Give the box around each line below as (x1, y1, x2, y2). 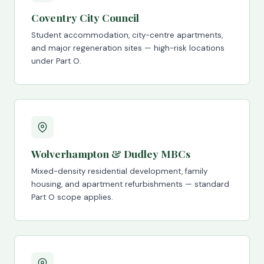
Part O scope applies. (31, 192, 113, 202)
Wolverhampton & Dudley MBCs (31, 147, 190, 160)
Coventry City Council (31, 11, 139, 24)
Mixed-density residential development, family (31, 166, 207, 176)
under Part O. (31, 56, 81, 66)
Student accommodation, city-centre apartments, (31, 30, 223, 40)
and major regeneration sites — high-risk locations (31, 43, 225, 53)
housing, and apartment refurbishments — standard (31, 179, 229, 189)
